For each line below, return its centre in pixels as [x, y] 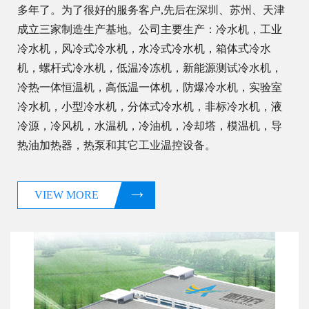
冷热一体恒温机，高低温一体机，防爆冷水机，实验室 [150, 88]
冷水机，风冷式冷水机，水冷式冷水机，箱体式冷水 [144, 49]
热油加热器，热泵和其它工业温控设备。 [117, 146]
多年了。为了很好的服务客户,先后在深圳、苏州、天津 [151, 10]
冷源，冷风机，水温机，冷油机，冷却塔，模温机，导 [150, 126]
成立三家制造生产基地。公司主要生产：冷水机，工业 [150, 30]
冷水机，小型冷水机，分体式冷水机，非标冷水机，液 [150, 107]
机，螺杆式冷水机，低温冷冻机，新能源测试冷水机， [150, 68]
